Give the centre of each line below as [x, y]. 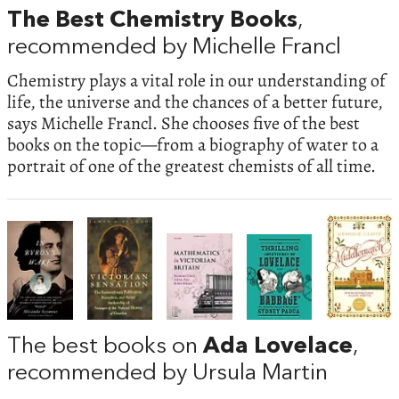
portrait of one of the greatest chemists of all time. [191, 166]
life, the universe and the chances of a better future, [195, 102]
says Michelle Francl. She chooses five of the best [183, 123]
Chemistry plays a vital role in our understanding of [196, 80]
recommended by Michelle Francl [174, 47]
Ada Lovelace [278, 346]
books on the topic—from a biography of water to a [193, 144]
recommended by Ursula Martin [167, 373]
